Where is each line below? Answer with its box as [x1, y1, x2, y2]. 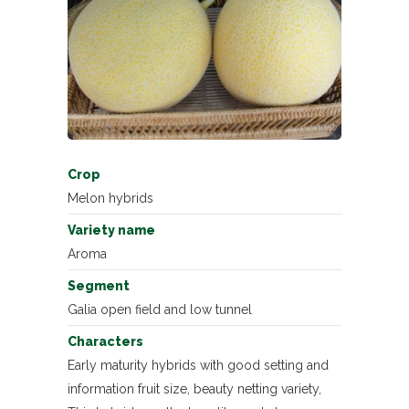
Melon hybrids [68, 191, 153, 206]
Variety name [68, 223, 155, 238]
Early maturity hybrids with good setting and [68, 358, 329, 373]
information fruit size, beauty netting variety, [68, 382, 321, 397]
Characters [68, 334, 143, 350]
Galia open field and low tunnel [68, 302, 252, 318]
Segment [68, 278, 130, 294]
